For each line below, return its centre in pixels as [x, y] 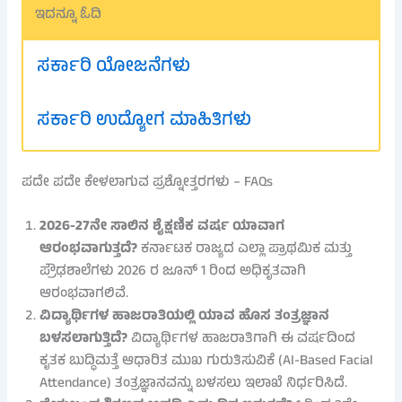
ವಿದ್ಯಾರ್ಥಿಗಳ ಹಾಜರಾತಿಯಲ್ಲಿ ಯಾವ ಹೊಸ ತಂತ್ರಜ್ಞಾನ [184, 316]
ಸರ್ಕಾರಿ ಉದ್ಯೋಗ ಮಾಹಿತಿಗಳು [144, 122]
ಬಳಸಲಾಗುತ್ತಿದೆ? [83, 339]
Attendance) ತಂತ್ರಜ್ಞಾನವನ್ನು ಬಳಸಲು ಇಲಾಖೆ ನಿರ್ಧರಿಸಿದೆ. [193, 384]
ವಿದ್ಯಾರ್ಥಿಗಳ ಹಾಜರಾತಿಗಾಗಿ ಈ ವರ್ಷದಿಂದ [241, 339]
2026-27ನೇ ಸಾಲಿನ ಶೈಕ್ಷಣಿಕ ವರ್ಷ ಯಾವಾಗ [162, 227]
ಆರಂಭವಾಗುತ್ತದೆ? [88, 249]
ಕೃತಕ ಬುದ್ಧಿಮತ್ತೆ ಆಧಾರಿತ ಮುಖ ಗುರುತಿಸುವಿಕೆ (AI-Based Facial [206, 361]
